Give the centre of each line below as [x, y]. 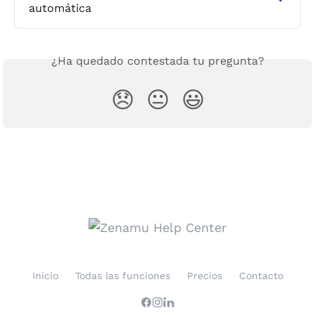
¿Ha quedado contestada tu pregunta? [157, 61]
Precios [204, 276]
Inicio [45, 276]
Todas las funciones [122, 276]
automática [60, 8]
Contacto [261, 276]
